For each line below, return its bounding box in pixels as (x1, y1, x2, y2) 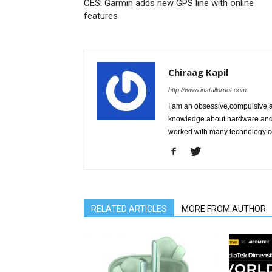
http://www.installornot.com (168, 86, 246, 93)
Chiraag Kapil (168, 66, 228, 78)
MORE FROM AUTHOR (182, 204, 266, 214)
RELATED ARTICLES (91, 204, 167, 214)
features (84, 10, 118, 21)
